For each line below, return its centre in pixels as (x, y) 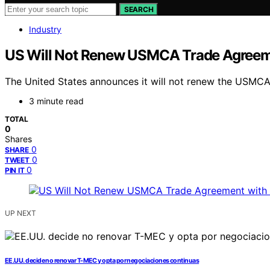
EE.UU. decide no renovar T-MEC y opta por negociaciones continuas (102, 261)
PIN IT (15, 171)
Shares (18, 139)
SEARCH (139, 9)
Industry (45, 29)
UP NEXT (20, 213)
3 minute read (56, 101)
